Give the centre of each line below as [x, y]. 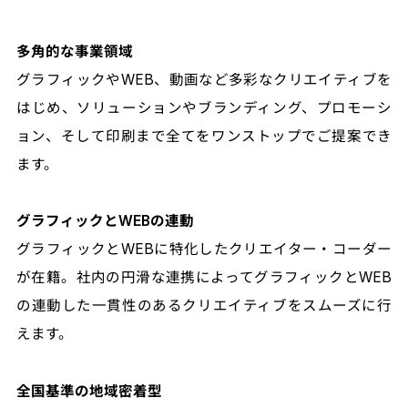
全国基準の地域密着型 [89, 391]
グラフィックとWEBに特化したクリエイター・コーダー [204, 250]
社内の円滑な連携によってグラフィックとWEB [234, 278]
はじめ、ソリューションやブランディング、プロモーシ [204, 108]
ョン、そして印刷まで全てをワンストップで [166, 137]
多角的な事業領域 [74, 52]
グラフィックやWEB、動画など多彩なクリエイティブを [204, 80]
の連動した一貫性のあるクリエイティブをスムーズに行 [204, 306]
